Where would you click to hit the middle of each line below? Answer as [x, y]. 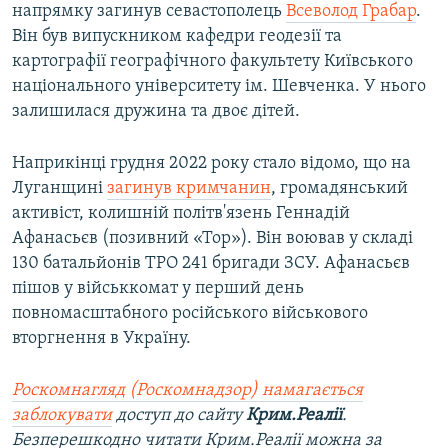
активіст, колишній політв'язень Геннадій [181, 214]
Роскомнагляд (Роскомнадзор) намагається [187, 391]
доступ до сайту [179, 416]
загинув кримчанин [189, 189]
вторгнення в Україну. [101, 339]
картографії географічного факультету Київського [212, 62]
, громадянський [339, 189]
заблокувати [62, 416]
